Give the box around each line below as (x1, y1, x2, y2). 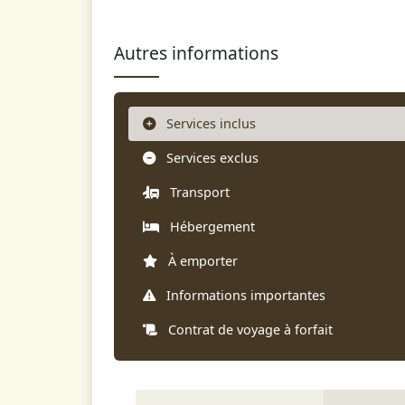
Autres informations (114, 41, 278, 65)
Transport (170, 184, 230, 201)
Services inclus (166, 115, 256, 132)
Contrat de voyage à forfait (168, 321, 333, 338)
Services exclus (166, 149, 259, 166)
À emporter (168, 252, 238, 269)
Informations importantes (166, 287, 325, 304)
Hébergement (170, 218, 255, 235)
